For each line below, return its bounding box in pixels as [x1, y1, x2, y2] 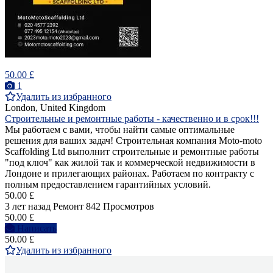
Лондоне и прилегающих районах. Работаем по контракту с [5, 168, 254, 179]
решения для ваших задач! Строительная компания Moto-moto [5, 135, 262, 146]
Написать [17, 223, 57, 234]
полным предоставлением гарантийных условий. [5, 179, 211, 190]
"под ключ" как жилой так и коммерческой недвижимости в [5, 157, 255, 168]
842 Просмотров [86, 201, 154, 212]
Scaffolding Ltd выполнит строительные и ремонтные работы [5, 146, 259, 157]
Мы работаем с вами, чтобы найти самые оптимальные [5, 124, 235, 135]
